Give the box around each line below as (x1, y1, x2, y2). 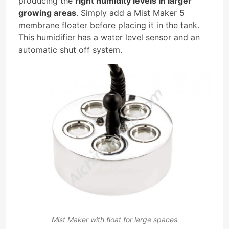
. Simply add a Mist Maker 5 (76, 7, 185, 18)
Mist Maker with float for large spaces (52, 215, 177, 224)
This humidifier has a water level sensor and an (18, 32, 200, 42)
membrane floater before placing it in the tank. (18, 19, 199, 30)
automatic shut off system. (18, 44, 122, 55)
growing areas (18, 7, 76, 18)
